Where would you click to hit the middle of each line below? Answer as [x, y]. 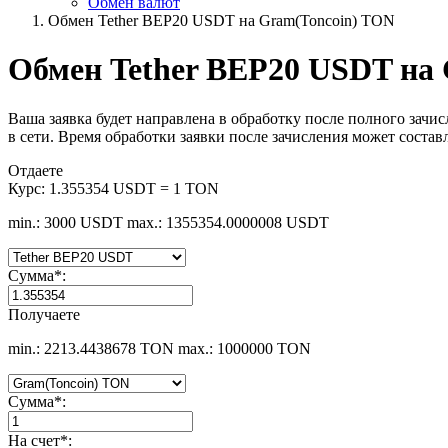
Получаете [44, 314]
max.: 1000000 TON [244, 348]
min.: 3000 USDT [65, 222]
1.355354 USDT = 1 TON [134, 188]
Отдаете [35, 170]
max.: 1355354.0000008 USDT [228, 222]
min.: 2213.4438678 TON [91, 348]
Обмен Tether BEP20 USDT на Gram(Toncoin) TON [221, 20]
